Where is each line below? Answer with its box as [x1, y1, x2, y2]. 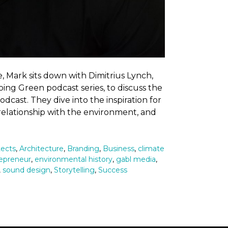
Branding [67, 144, 99, 153]
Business [103, 144, 134, 153]
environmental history [35, 155, 112, 164]
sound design [3, 165, 50, 175]
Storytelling [54, 165, 95, 175]
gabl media [116, 155, 156, 164]
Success [98, 165, 127, 175]
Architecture [19, 144, 64, 153]
